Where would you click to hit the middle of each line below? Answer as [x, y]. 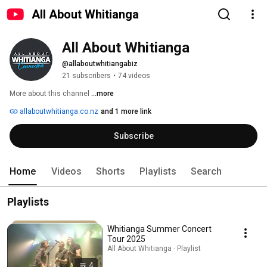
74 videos [134, 76]
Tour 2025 [126, 239]
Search [206, 171]
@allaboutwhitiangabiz [100, 64]
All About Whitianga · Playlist [154, 249]
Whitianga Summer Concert [159, 229]
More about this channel [49, 94]
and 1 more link [126, 111]
